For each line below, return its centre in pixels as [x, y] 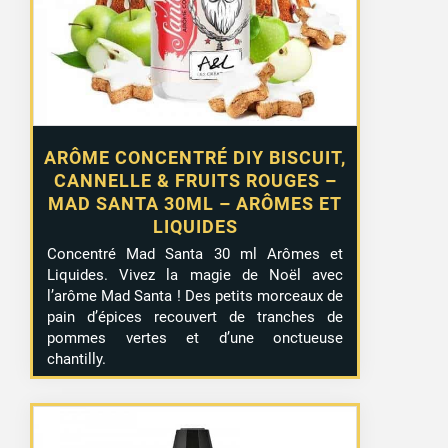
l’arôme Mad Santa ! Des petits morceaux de [195, 295]
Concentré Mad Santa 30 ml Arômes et [195, 253]
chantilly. [77, 358]
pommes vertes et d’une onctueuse [195, 337]
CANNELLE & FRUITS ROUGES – [195, 180]
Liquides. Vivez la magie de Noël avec [195, 274]
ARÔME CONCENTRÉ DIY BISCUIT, [195, 157]
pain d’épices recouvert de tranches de [195, 316]
